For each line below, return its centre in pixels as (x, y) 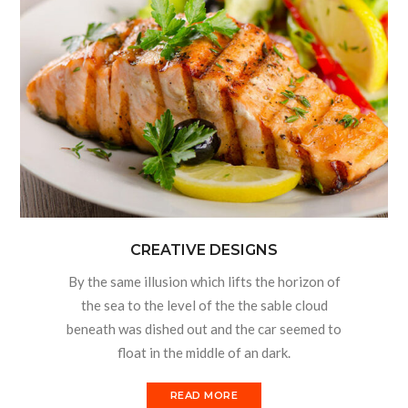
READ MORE (204, 396)
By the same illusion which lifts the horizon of (204, 282)
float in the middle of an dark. (204, 353)
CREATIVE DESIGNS (204, 250)
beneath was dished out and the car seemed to (204, 329)
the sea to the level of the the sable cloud (204, 306)
